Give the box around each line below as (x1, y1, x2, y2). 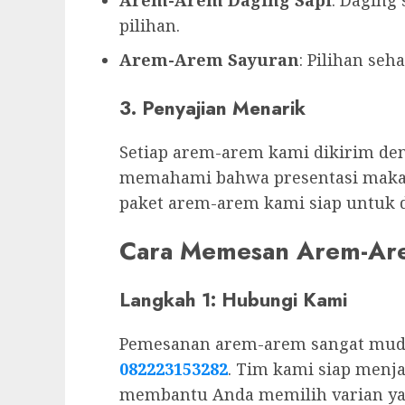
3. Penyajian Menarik (119, 93, 306, 122)
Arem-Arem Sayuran (119, 48, 299, 71)
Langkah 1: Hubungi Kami (119, 285, 347, 314)
